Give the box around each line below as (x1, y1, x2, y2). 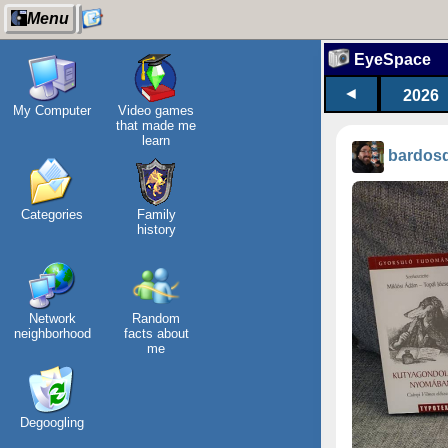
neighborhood (13, 326, 91, 341)
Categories (21, 207, 83, 222)
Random (132, 311, 180, 326)
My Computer (13, 103, 91, 118)
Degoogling (20, 415, 84, 430)
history (136, 222, 176, 237)
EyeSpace (354, 51, 431, 68)
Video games (118, 103, 194, 118)
